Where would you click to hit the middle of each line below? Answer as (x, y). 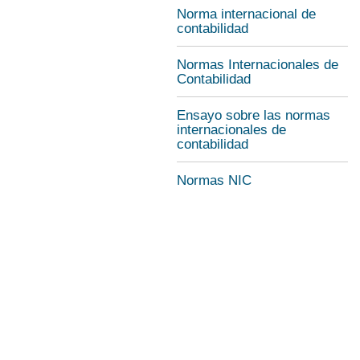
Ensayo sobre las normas (254, 115)
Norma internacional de (246, 14)
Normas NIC (214, 180)
